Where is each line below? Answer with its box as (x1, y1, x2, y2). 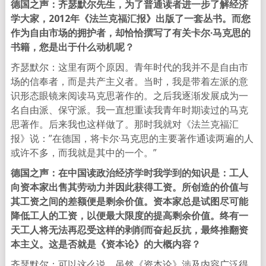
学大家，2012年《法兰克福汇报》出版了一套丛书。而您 (10, 12, 251, 25)
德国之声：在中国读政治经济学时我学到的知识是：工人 (10, 166, 248, 179)
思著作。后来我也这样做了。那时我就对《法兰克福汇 (10, 118, 239, 131)
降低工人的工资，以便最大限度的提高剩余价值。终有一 (10, 209, 248, 222)
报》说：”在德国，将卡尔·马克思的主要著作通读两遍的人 (10, 132, 254, 145)
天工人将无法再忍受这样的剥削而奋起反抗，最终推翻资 (10, 223, 248, 236)
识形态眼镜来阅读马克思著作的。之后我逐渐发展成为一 (10, 89, 248, 102)
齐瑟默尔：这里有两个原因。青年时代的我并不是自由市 (10, 61, 248, 74)
